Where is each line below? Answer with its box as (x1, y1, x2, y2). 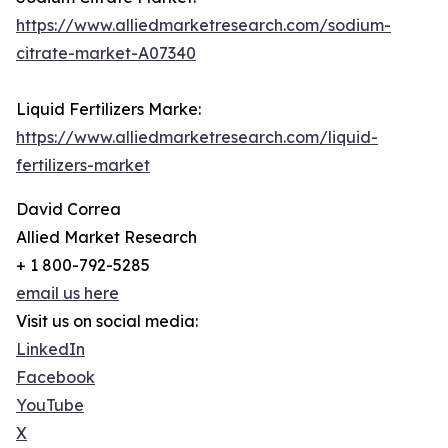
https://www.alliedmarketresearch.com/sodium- (16, 15, 391, 36)
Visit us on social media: (16, 311, 198, 332)
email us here (16, 283, 119, 304)
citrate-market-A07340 (16, 43, 196, 64)
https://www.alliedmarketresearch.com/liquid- (16, 127, 378, 148)
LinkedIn (16, 339, 85, 360)
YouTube (16, 395, 84, 416)
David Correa (16, 199, 121, 220)
